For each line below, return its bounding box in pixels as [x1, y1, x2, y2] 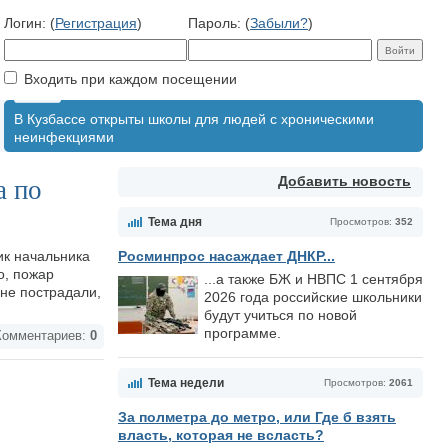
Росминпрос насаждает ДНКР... [118, 248, 335, 264]
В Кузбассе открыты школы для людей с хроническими [14, 111, 374, 127]
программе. [204, 325, 281, 341]
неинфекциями [14, 129, 114, 145]
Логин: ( [4, 15, 55, 31]
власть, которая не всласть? [118, 427, 324, 443]
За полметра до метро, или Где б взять [118, 409, 396, 425]
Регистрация [55, 15, 137, 31]
